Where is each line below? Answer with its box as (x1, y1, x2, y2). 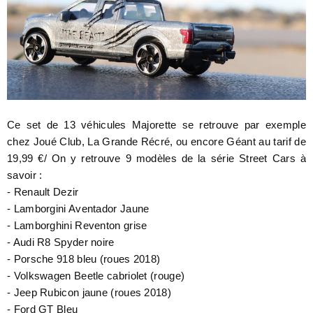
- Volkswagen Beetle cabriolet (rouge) (7, 270, 185, 282)
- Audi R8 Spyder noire (7, 236, 115, 249)
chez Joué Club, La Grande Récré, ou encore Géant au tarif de (7, 136, 306, 148)
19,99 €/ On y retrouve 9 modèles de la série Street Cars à (7, 152, 306, 165)
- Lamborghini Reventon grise (7, 219, 150, 232)
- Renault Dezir (7, 186, 79, 198)
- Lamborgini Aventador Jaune (7, 203, 150, 215)
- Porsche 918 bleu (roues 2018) (7, 253, 161, 265)
